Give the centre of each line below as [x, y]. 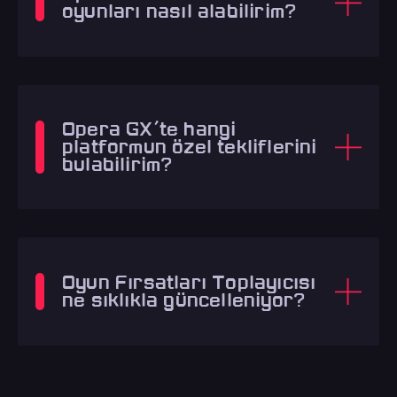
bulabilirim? [117, 164]
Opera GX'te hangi [149, 129]
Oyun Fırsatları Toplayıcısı [189, 282]
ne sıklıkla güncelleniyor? [184, 300]
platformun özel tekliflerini [190, 147]
